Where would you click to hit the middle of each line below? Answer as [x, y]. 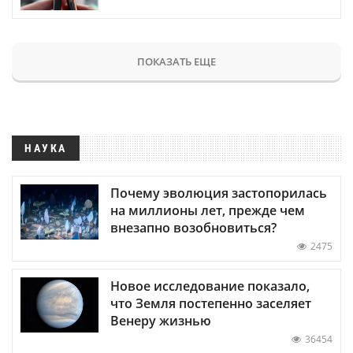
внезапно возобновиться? [193, 227]
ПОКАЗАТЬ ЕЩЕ [176, 61]
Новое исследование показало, [210, 286]
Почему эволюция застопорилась [219, 193]
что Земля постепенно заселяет [211, 303]
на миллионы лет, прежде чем [208, 210]
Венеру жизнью [161, 320]
